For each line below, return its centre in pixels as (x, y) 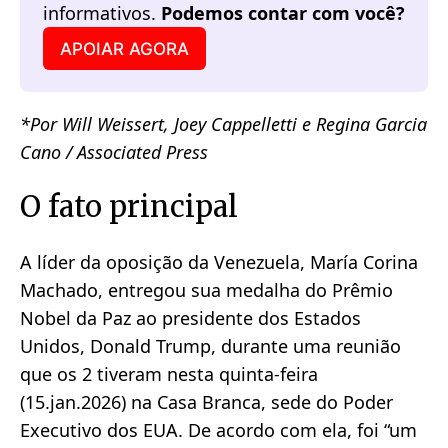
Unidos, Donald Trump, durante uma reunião (210, 346)
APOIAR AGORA (124, 48)
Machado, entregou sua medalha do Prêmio (206, 290)
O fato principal (129, 207)
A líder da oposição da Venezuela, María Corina (219, 262)
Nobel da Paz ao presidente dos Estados (190, 318)
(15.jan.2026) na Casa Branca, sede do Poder (206, 402)
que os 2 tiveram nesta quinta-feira (169, 374)
